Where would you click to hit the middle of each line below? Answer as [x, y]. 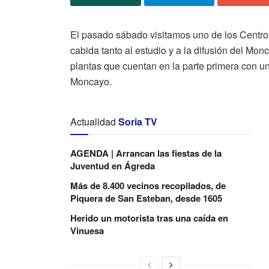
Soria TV [138, 121]
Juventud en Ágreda [113, 165]
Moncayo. [91, 81]
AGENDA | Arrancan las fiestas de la [146, 153]
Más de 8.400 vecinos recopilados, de [148, 185]
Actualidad [93, 121]
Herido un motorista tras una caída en [149, 218]
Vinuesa [87, 230]
